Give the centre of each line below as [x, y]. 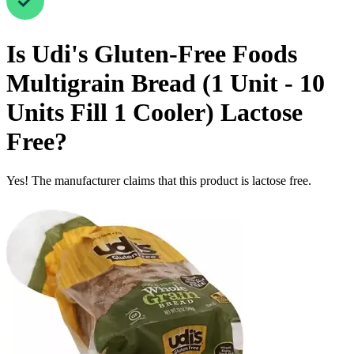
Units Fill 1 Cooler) [110, 113]
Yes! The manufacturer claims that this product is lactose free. [159, 180]
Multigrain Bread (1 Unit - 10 [166, 83]
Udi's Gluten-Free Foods [164, 54]
